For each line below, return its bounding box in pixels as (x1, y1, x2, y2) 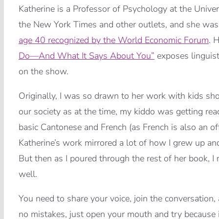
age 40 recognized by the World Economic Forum (18, 34, 209, 46)
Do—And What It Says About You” (18, 50, 154, 62)
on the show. (18, 66, 68, 78)
